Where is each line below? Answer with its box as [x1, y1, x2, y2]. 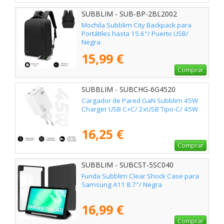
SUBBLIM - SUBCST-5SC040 [81, 160, 173, 170]
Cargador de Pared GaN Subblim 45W [81, 96, 198, 105]
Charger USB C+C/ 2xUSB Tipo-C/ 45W [81, 104, 198, 114]
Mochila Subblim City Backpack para [81, 20, 191, 30]
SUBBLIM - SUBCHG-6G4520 [81, 84, 175, 94]
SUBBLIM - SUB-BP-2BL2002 [81, 9, 177, 19]
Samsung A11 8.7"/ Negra [81, 180, 162, 189]
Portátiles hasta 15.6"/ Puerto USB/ [81, 29, 188, 38]
